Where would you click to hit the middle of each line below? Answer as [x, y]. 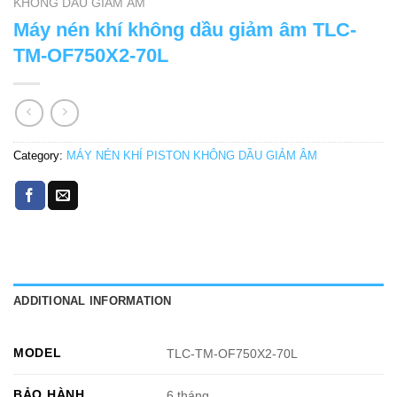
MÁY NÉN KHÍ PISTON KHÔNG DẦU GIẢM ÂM [192, 155]
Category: [40, 155]
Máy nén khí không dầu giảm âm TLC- [185, 30]
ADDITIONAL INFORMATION [93, 300]
